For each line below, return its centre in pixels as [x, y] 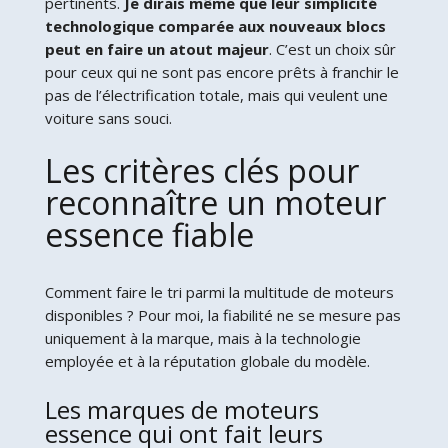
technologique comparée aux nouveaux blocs [215, 25]
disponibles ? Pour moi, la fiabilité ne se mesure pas [222, 314]
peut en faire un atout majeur [156, 48]
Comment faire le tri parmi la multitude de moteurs [219, 291]
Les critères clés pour [201, 170]
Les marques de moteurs [181, 409]
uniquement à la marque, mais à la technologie [202, 337]
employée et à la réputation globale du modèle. [207, 360]
